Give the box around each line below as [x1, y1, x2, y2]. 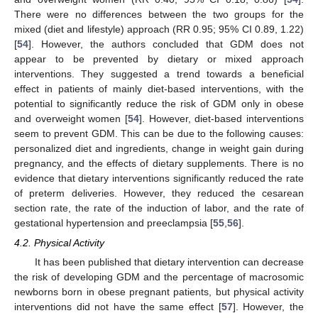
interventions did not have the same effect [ [14, 301, 221, 313]
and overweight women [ [14, 113, 128, 124]
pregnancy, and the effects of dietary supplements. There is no [14, 158, 304, 169]
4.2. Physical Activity [14, 237, 104, 249]
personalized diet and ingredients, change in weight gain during [14, 143, 304, 154]
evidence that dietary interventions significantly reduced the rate [14, 172, 304, 184]
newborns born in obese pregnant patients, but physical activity [14, 286, 304, 298]
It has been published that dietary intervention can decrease [34, 256, 304, 268]
